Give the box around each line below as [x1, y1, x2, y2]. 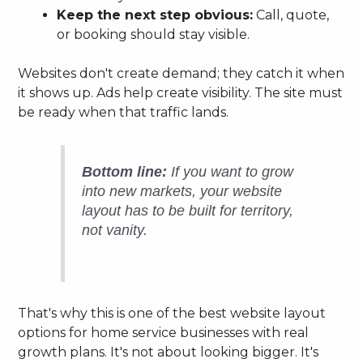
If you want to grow [167, 164, 294, 181]
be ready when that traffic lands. [18, 105, 229, 121]
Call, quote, [253, 7, 330, 23]
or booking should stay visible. [57, 27, 250, 43]
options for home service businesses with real [18, 324, 310, 340]
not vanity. [82, 222, 148, 239]
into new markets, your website [82, 183, 283, 200]
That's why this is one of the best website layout [18, 305, 327, 321]
